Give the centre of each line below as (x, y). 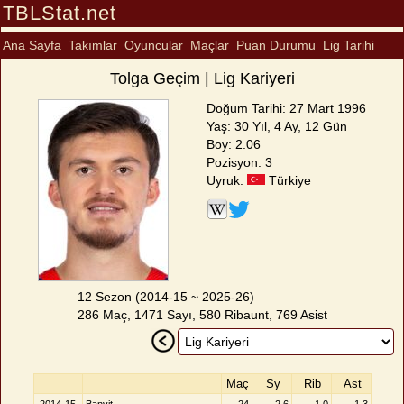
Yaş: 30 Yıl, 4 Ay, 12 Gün (276, 126)
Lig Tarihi (349, 45)
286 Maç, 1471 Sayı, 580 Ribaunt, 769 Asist (202, 315)
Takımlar (93, 45)
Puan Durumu (276, 45)
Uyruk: (226, 180)
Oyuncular (154, 45)
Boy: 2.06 (233, 144)
